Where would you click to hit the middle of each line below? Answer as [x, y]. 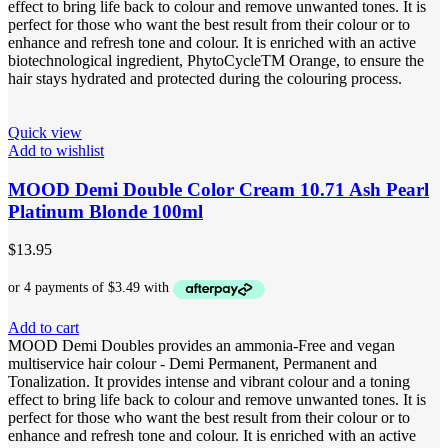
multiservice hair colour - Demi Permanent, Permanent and [192, 363]
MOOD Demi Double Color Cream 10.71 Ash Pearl [218, 189]
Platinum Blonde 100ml [105, 211]
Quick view [45, 133]
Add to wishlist [56, 151]
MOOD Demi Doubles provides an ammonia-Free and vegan [201, 345]
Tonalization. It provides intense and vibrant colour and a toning [209, 381]
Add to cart [43, 327]
